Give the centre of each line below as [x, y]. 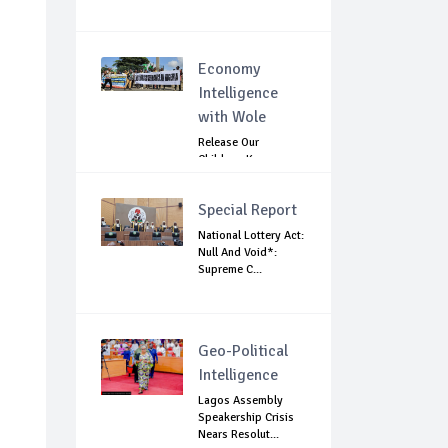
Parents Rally [231, 177]
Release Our [228, 143]
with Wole [232, 117]
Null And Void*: [237, 253]
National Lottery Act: [251, 236]
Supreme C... [230, 270]
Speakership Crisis [246, 418]
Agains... [220, 194]
